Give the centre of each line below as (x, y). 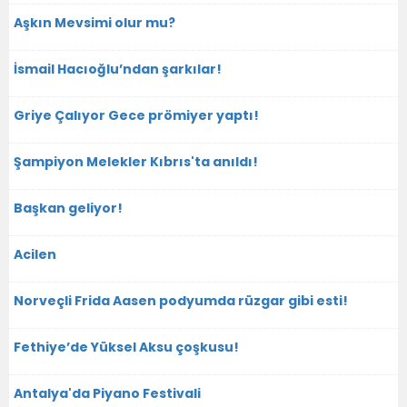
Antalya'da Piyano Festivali (107, 393)
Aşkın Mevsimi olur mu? (94, 22)
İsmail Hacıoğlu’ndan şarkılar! (118, 69)
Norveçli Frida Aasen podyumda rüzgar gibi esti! (181, 300)
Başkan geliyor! (68, 208)
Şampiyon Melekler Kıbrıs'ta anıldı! (136, 161)
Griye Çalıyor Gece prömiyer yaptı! (136, 115)
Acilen (35, 254)
